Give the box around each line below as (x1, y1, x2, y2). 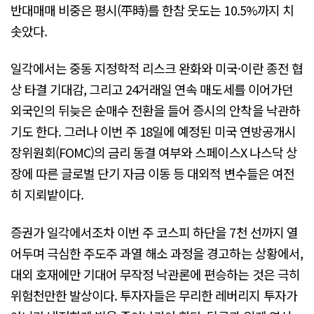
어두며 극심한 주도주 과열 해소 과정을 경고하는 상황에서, (11, 243, 303, 262)
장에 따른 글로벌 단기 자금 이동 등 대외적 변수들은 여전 (11, 164, 294, 183)
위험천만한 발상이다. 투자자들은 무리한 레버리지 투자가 (11, 285, 297, 304)
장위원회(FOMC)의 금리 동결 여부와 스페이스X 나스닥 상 (11, 143, 297, 162)
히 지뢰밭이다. (11, 185, 84, 204)
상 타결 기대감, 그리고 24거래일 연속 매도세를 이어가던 (11, 80, 293, 99)
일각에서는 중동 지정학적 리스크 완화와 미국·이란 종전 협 (11, 59, 303, 78)
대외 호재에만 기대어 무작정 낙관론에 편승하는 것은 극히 (11, 264, 300, 283)
